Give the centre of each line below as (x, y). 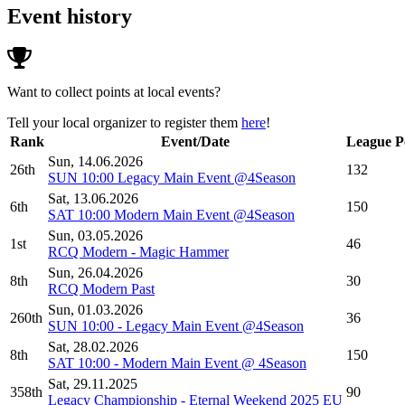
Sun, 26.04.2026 (95, 273)
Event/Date (195, 142)
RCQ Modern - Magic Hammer (138, 252)
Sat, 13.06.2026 (93, 199)
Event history (70, 17)
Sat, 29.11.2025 (93, 384)
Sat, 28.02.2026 (93, 347)
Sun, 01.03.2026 (95, 310)
